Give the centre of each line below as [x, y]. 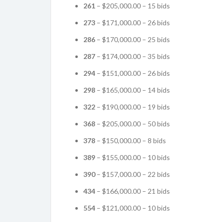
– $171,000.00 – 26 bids [133, 22]
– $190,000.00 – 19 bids [133, 107]
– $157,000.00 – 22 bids [133, 174]
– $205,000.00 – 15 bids [133, 5]
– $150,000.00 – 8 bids [131, 140]
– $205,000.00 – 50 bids [133, 123]
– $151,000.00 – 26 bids [133, 73]
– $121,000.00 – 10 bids [133, 208]
